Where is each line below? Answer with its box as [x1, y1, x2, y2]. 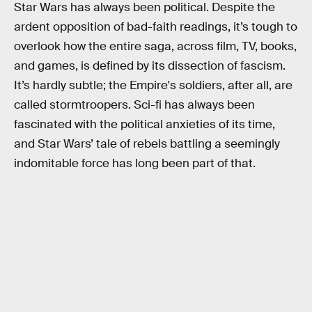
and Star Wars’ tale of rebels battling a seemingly [14, 136, 280, 152]
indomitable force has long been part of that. [14, 156, 256, 171]
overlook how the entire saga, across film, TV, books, [14, 39, 297, 54]
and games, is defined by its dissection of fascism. [14, 58, 286, 74]
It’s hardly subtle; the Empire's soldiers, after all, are [14, 78, 292, 93]
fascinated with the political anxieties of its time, [14, 117, 275, 132]
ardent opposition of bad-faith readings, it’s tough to [14, 19, 297, 35]
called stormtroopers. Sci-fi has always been [14, 97, 255, 113]
